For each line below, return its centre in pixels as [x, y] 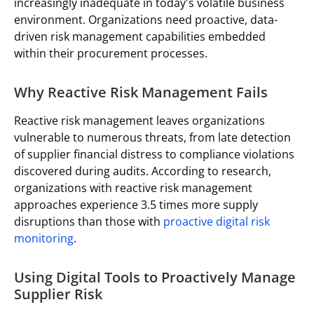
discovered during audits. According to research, [143, 171]
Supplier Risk [58, 294]
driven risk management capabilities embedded [140, 36]
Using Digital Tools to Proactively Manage [155, 277]
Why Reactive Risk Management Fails [141, 92]
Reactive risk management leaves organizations [139, 120]
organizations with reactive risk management [133, 187]
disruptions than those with [87, 221]
